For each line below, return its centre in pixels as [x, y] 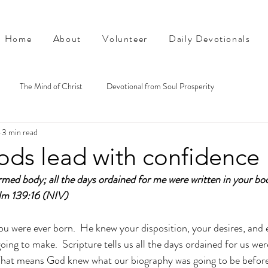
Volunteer [125, 39]
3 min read [20, 132]
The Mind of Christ [51, 86]
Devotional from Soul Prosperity [160, 86]
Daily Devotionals [210, 39]
